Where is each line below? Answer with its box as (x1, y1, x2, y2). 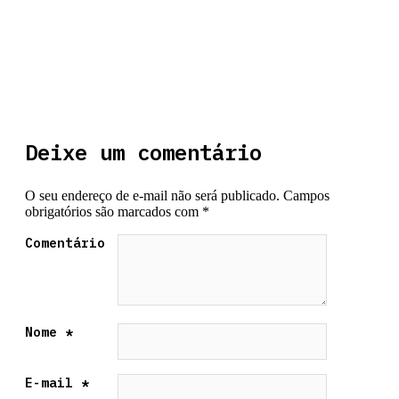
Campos (280, 188, 330, 204)
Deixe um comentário (25, 138, 262, 167)
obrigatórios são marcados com (25, 204, 202, 220)
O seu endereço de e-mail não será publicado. (25, 188, 280, 204)
